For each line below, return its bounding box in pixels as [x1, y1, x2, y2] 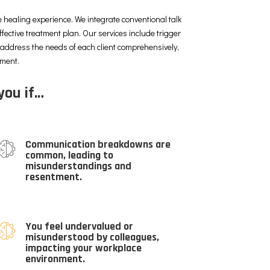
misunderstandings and [25, 159, 132, 174]
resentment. [25, 170, 83, 184]
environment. [25, 252, 86, 266]
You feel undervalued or [25, 219, 134, 234]
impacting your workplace [25, 241, 142, 256]
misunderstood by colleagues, [25, 230, 160, 245]
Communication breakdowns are [25, 137, 171, 152]
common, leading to [25, 148, 114, 163]
